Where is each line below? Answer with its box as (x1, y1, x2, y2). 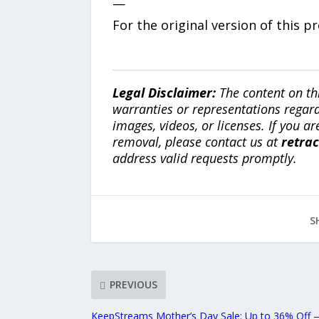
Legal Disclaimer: (112, 83, 216, 101)
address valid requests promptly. (112, 149, 297, 167)
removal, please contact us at (112, 132, 281, 150)
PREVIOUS (109, 278, 157, 292)
